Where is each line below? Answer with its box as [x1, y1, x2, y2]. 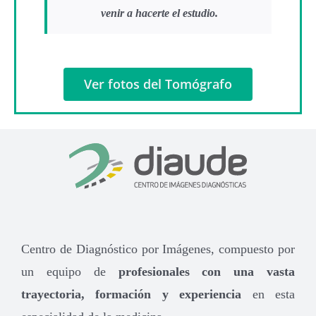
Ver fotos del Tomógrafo [84, 75, 232, 92]
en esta [241, 286, 296, 301]
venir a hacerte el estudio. [101, 6, 218, 19]
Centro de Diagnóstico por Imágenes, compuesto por [20, 241, 296, 256]
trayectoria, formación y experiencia [20, 286, 242, 301]
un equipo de [20, 264, 119, 279]
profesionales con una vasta [118, 264, 296, 279]
